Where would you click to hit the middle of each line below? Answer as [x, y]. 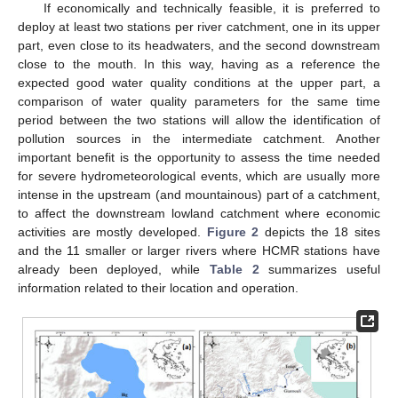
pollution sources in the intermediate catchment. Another [199, 139]
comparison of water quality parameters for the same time [199, 102]
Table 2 [234, 270]
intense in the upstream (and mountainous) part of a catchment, [199, 195]
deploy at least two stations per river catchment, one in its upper [199, 27]
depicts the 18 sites [320, 232]
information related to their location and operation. [158, 288]
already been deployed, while [114, 270]
